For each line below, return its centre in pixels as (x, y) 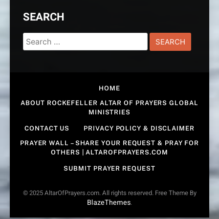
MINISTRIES (109, 112)
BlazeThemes (109, 202)
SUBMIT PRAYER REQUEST (109, 168)
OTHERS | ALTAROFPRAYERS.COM (109, 152)
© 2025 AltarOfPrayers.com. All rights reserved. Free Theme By (109, 193)
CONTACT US (47, 128)
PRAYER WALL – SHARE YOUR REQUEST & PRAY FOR (109, 143)
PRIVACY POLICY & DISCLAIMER (139, 128)
